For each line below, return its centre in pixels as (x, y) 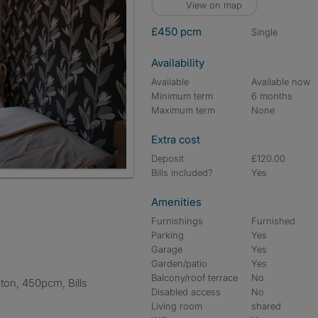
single (268, 32)
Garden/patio (179, 263)
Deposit (168, 158)
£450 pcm (176, 32)
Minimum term (182, 96)
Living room (177, 306)
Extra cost (176, 139)
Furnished (274, 221)
